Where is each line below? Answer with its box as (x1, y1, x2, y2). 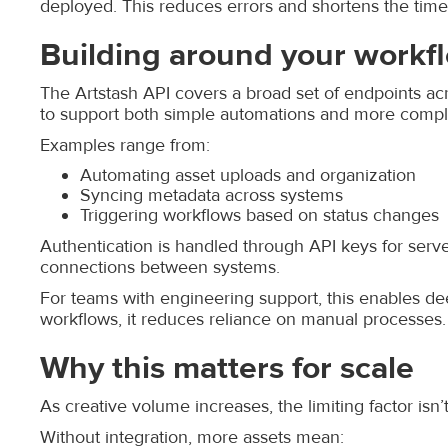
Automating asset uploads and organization (80, 164, 416, 187)
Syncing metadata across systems (80, 184, 343, 207)
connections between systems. (40, 256, 280, 279)
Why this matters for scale (40, 348, 414, 388)
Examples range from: (40, 134, 210, 157)
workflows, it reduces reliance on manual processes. (40, 308, 446, 331)
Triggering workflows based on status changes (80, 204, 439, 227)
